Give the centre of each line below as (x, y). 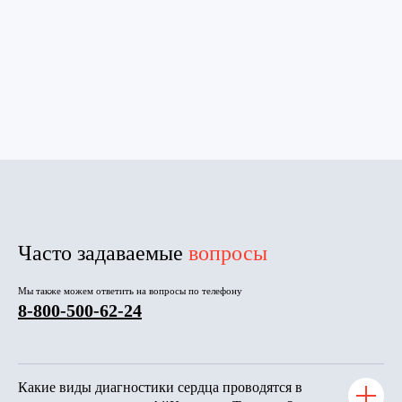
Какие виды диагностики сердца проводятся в (160, 387)
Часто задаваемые (103, 253)
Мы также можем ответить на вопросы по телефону (130, 290)
